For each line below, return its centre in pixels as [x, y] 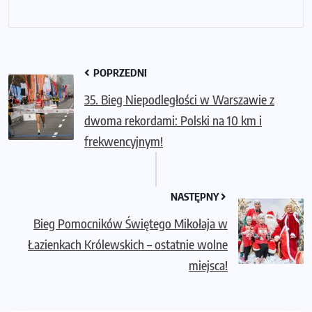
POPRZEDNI [119, 72]
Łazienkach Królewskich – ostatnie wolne [128, 244]
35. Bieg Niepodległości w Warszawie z [179, 99]
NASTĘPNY [196, 196]
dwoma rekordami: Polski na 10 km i [173, 120]
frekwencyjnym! [124, 141]
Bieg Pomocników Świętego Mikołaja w [131, 223]
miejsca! [208, 265]
